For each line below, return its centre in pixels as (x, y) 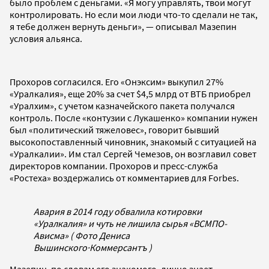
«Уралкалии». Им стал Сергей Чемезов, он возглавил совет (133, 154)
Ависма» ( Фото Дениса (82, 236)
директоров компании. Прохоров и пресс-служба (114, 166)
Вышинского (60, 248)
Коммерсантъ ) (121, 248)
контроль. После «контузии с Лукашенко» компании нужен (134, 118)
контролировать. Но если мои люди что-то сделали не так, (134, 15)
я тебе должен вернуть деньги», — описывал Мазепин (123, 27)
